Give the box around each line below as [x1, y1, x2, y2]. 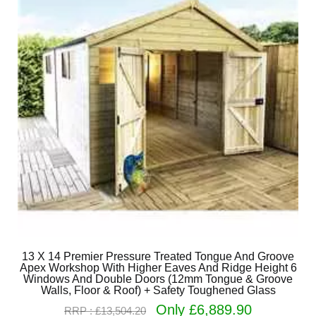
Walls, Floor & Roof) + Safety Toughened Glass [40, 284, 276, 296]
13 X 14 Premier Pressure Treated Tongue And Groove [22, 250, 294, 262]
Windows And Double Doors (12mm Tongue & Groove [23, 273, 293, 285]
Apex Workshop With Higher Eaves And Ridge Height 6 [19, 262, 297, 274]
